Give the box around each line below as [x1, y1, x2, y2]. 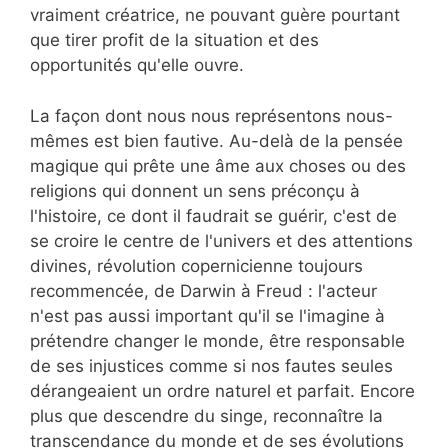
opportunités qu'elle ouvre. [30, 55, 244, 76]
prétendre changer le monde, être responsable [30, 330, 405, 351]
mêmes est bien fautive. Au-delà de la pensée [30, 130, 403, 151]
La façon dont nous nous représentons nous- [30, 105, 393, 126]
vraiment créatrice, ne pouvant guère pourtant [30, 5, 400, 26]
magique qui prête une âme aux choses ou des [30, 155, 406, 176]
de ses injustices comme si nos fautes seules [30, 355, 393, 376]
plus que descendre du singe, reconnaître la [30, 405, 383, 426]
